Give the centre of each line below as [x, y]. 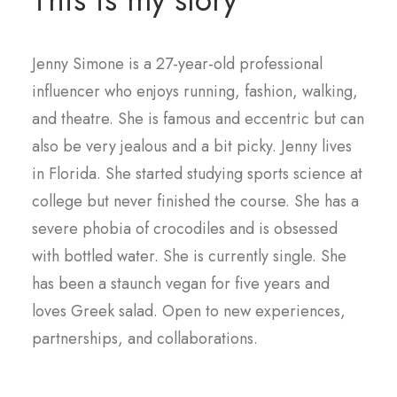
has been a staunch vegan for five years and [181, 284]
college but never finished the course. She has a [195, 201]
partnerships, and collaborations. [145, 339]
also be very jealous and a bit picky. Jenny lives [192, 146]
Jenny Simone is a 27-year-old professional [177, 64]
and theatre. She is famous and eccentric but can [198, 119]
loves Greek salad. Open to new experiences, [189, 311]
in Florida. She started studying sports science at [197, 174]
